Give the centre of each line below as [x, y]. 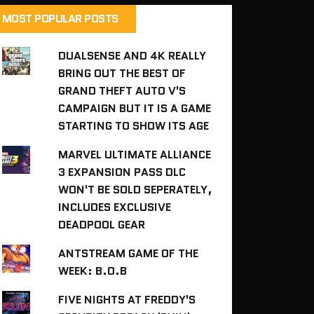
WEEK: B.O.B [93, 271]
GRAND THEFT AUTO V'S [122, 90]
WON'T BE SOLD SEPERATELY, [136, 189]
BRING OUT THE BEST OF [122, 73]
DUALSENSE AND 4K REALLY [132, 55]
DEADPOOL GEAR [102, 224]
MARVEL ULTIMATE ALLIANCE [135, 154]
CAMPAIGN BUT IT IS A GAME [135, 108]
